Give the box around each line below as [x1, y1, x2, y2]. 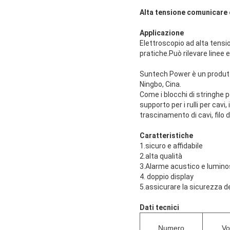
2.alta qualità [140, 151, 182, 160]
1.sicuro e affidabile [140, 141, 203, 150]
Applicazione [140, 28, 184, 37]
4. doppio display [140, 172, 194, 181]
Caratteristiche [140, 131, 193, 140]
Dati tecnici [140, 203, 179, 212]
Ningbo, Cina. [140, 80, 181, 88]
